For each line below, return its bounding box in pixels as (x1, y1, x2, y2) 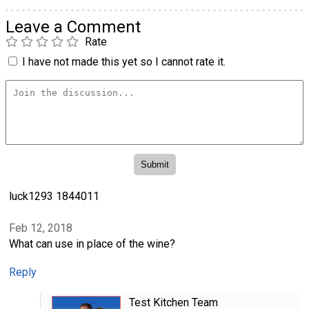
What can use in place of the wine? (9, 237, 175, 251)
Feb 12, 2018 (9, 221, 72, 235)
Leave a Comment (6, 17, 141, 37)
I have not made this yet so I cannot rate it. (22, 55, 226, 69)
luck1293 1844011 (9, 189, 99, 203)
